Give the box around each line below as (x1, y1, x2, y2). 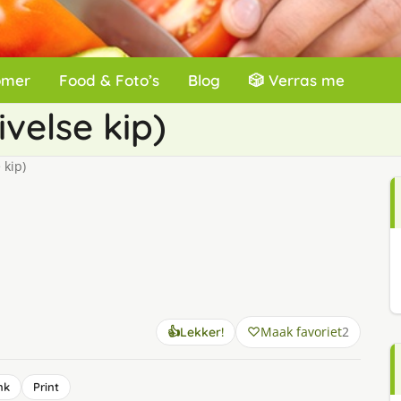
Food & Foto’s (59, 71, 159, 90)
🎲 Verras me (249, 71, 345, 90)
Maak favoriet (260, 323, 342, 340)
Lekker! (179, 324, 224, 340)
